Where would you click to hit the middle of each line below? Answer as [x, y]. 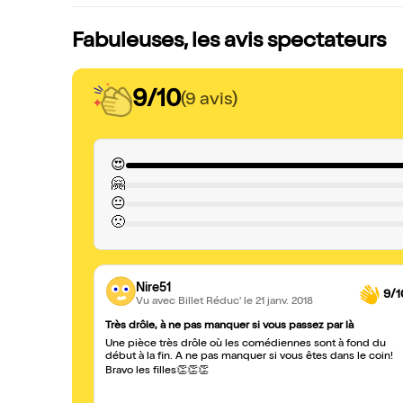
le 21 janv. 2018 [278, 302]
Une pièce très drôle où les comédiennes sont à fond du [246, 345]
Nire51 [153, 288]
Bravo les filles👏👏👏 [157, 372]
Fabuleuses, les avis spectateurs [229, 42]
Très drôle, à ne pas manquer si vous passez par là [229, 327]
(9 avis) [209, 100]
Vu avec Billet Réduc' [190, 302]
